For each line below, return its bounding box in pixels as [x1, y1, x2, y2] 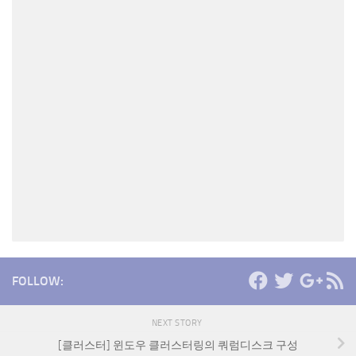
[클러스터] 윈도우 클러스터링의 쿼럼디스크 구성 [58, 338, 298, 352]
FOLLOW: [12, 273, 64, 289]
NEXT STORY [151, 317, 205, 329]
